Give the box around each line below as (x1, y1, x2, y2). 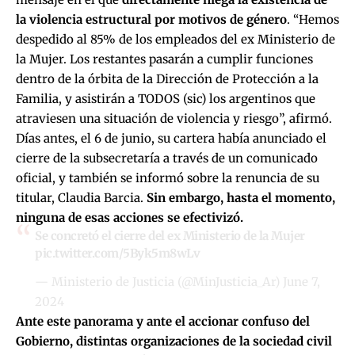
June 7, (283, 273, 320, 289)
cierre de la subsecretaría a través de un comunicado (16, 150, 318, 166)
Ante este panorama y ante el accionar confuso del (16, 313, 310, 329)
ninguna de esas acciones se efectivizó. (16, 209, 243, 225)
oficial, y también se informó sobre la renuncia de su (16, 170, 319, 185)
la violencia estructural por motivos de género (16, 11, 287, 27)
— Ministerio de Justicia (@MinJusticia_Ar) (35, 273, 283, 289)
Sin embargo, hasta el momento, (147, 189, 335, 205)
